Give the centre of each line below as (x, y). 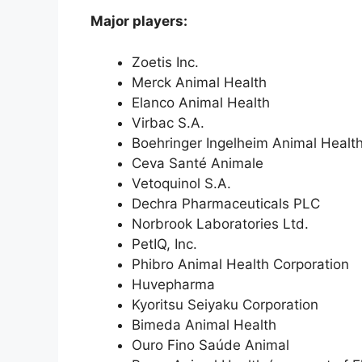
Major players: (139, 21)
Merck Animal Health (199, 82)
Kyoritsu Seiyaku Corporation (225, 304)
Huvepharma (173, 284)
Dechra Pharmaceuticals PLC (226, 203)
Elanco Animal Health (201, 102)
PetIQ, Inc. (164, 244)
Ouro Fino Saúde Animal (210, 345)
